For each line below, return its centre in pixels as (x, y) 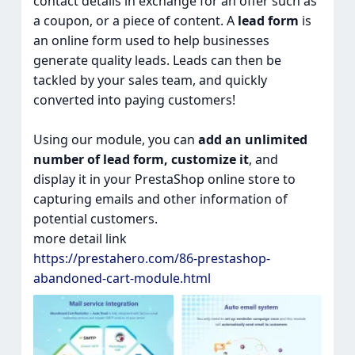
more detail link (80, 239)
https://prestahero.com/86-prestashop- (151, 259)
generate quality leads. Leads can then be (157, 61)
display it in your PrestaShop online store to (164, 179)
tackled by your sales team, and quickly (150, 80)
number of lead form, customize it (141, 160)
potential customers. (95, 219)
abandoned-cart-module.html (122, 279)
